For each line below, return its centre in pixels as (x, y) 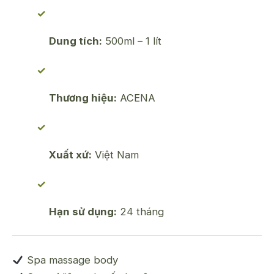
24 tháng (140, 211)
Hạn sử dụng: (83, 211)
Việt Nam (115, 154)
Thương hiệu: (83, 98)
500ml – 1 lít (132, 41)
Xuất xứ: (70, 154)
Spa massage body (71, 260)
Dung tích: (76, 41)
